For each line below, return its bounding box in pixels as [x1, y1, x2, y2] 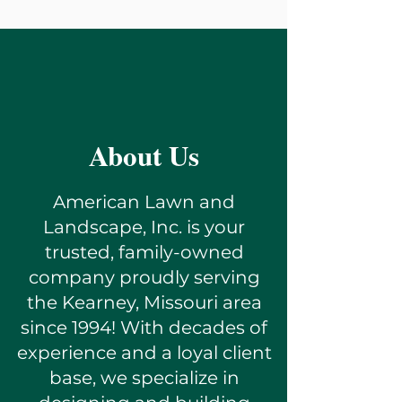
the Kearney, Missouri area [26, 292, 262, 313]
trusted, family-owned [44, 241, 244, 263]
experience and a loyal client [16, 342, 272, 363]
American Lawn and [53, 191, 235, 213]
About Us [88, 135, 199, 176]
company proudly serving [28, 267, 260, 288]
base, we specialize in [48, 367, 240, 389]
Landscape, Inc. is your [43, 216, 245, 238]
